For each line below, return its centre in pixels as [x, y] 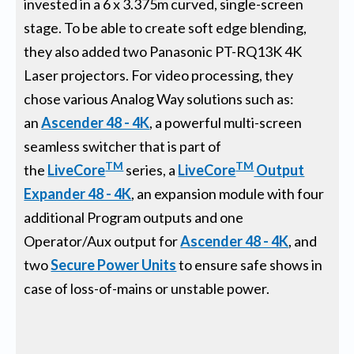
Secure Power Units [114, 264]
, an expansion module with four [228, 193]
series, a [151, 169]
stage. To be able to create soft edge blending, [166, 27]
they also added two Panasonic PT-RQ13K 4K [163, 51]
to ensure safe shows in [251, 264]
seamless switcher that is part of [123, 146]
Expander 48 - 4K [78, 193]
